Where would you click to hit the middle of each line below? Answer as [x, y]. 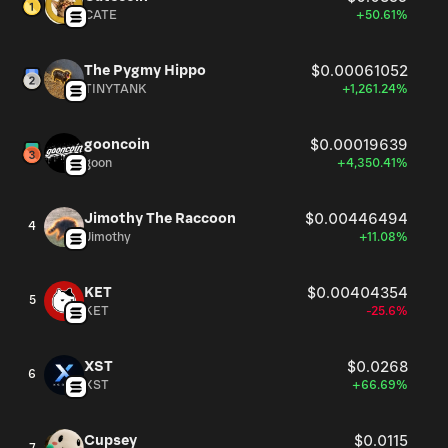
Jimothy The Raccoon [160, 218]
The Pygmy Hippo [145, 70]
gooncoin [117, 144]
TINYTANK [115, 89]
